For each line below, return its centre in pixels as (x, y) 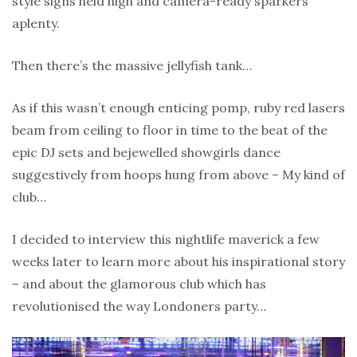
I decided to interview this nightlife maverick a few (166, 239)
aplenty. (36, 23)
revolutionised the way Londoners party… (139, 306)
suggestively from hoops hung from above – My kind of (178, 174)
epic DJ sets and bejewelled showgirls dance (146, 152)
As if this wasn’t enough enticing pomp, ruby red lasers (178, 107)
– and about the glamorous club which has (139, 283)
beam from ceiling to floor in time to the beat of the (170, 129)
